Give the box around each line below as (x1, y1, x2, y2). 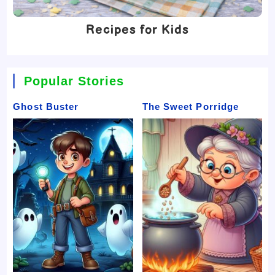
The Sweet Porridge (142, 101, 239, 112)
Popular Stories (24, 74, 125, 88)
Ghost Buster (13, 101, 79, 112)
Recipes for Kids (85, 22, 190, 37)
